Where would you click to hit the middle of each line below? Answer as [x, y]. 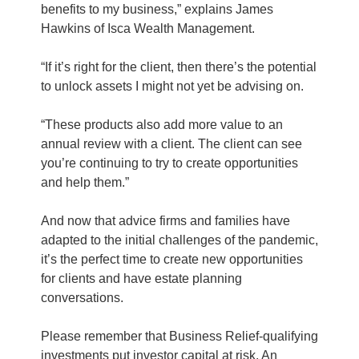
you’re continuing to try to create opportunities [169, 163]
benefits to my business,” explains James [157, 9]
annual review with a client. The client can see [171, 144]
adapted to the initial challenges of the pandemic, [179, 240]
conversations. [82, 298]
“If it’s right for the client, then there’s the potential [178, 67]
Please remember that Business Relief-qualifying [179, 336]
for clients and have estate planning [141, 278]
